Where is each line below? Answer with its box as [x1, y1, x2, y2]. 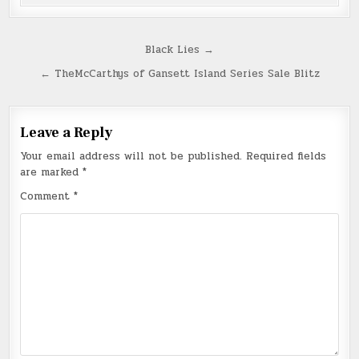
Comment [20, 188, 75, 204]
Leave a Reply [20, 123, 113, 142]
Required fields [246, 147, 327, 164]
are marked [20, 163, 83, 180]
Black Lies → [145, 41, 214, 58]
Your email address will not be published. [20, 147, 243, 164]
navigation [8, 59, 120, 89]
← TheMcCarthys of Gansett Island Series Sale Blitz [39, 65, 320, 82]
